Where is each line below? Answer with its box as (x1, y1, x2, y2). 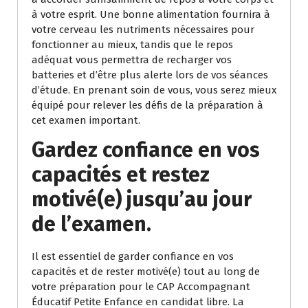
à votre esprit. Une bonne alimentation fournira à (32, 8, 270, 21)
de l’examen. (32, 212, 151, 237)
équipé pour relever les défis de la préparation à (32, 99, 263, 112)
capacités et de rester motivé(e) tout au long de (32, 265, 260, 278)
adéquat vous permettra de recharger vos (32, 54, 232, 67)
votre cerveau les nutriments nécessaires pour (32, 23, 254, 36)
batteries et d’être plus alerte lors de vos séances (32, 69, 268, 82)
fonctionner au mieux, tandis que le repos (32, 38, 233, 52)
